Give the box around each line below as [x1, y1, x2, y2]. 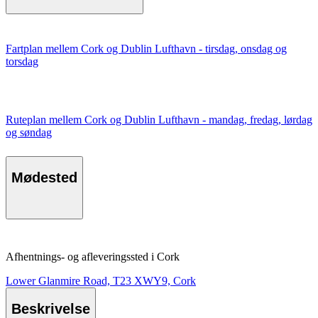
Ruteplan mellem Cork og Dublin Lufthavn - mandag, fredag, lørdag [6, 113, 312, 126]
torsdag [6, 55, 38, 67]
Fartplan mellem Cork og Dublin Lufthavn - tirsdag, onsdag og [6, 42, 287, 55]
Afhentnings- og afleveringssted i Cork [6, 250, 180, 263]
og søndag [6, 126, 52, 138]
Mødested [11, 170, 77, 186]
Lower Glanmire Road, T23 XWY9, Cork [6, 274, 196, 287]
